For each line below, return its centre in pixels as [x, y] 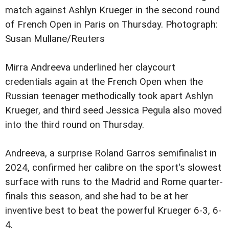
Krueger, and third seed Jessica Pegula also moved [113, 110]
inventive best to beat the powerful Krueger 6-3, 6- [113, 210]
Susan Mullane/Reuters [55, 39]
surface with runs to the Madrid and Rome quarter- [114, 182]
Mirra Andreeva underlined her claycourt [90, 67]
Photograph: [192, 24]
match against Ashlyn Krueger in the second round [112, 10]
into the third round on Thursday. [75, 124]
